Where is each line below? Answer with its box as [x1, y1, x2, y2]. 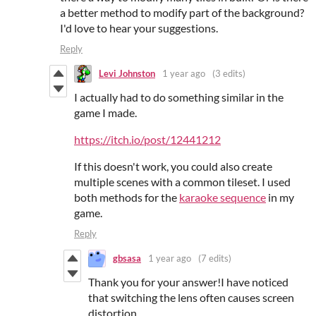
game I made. [74, 105, 137, 119]
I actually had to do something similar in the [74, 90, 284, 104]
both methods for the [74, 190, 179, 204]
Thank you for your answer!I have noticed [88, 274, 288, 288]
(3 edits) [212, 68, 245, 80]
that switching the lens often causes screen [88, 290, 294, 304]
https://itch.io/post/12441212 [74, 132, 221, 146]
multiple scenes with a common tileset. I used [74, 174, 291, 188]
